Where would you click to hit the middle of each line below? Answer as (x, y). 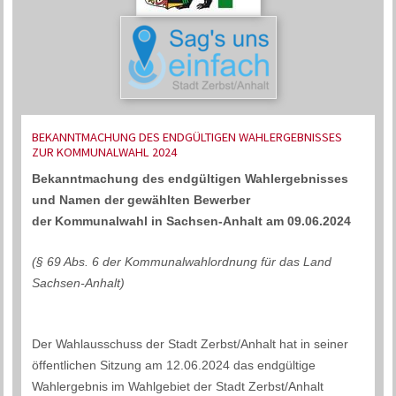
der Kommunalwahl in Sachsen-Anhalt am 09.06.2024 (192, 221)
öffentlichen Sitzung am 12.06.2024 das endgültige (174, 366)
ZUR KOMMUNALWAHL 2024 (105, 152)
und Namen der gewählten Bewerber (141, 199)
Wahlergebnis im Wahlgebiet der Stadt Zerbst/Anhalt (178, 387)
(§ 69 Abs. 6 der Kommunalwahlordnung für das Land (182, 261)
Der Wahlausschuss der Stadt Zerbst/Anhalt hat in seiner (190, 344)
